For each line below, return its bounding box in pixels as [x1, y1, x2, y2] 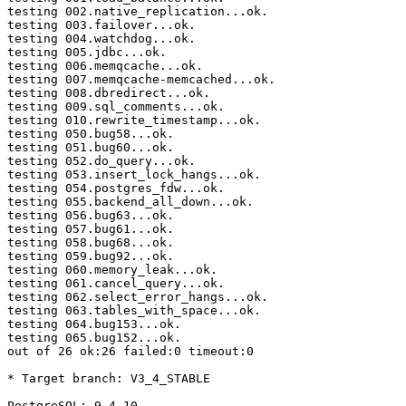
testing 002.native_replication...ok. [7, 5, 268, 19]
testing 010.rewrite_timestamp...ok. [7, 113, 261, 128]
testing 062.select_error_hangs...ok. [7, 290, 268, 304]
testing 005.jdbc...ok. [7, 45, 167, 60]
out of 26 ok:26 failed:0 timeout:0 [7, 344, 254, 359]
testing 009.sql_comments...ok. [7, 100, 225, 114]
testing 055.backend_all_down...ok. [7, 195, 254, 209]
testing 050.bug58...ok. [7, 127, 174, 141]
